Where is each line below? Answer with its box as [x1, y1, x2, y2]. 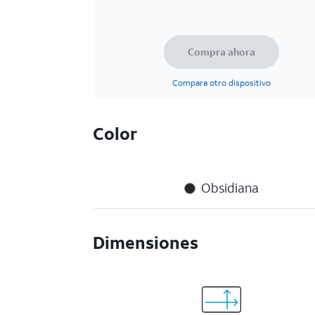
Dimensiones [93, 231, 199, 254]
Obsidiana [200, 179, 259, 196]
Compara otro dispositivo [172, 77, 271, 88]
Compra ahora [187, 45, 255, 58]
